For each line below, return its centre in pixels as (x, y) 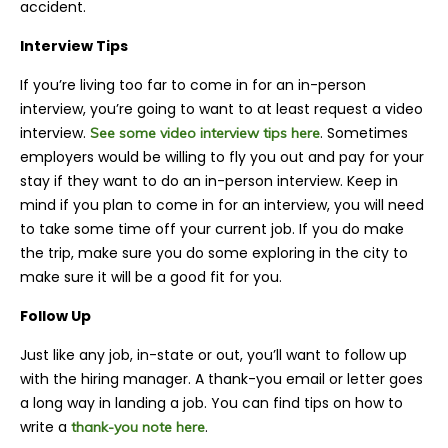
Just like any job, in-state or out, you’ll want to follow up (213, 355)
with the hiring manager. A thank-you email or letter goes (221, 379)
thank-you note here (138, 427)
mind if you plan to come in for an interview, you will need (222, 205)
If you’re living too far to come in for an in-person (193, 85)
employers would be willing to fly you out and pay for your (222, 157)
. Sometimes (364, 133)
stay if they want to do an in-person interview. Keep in (209, 181)
